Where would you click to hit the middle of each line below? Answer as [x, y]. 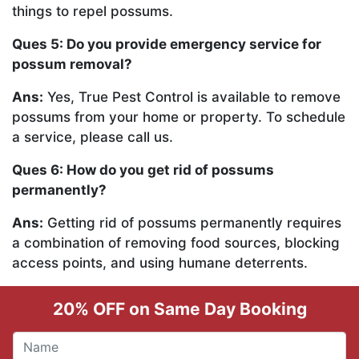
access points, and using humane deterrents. [160, 263]
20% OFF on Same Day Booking [179, 309]
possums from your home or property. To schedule [179, 117]
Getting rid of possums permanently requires [192, 223]
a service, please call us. [93, 137]
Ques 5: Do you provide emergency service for [167, 44]
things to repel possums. [93, 12]
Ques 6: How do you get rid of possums [143, 170]
